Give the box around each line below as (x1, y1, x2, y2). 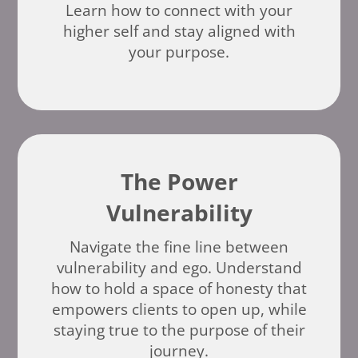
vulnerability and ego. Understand (56, 257, 302, 278)
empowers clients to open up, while (51, 298, 307, 320)
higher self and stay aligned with (62, 20, 296, 42)
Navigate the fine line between (70, 236, 288, 257)
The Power (120, 165, 238, 197)
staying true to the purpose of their (53, 319, 305, 340)
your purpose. (129, 41, 229, 62)
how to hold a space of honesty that (51, 277, 307, 299)
